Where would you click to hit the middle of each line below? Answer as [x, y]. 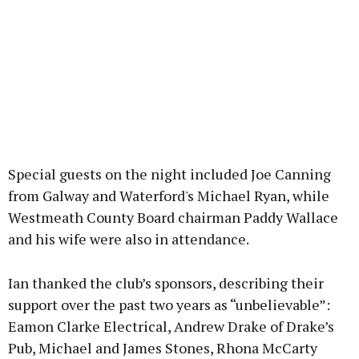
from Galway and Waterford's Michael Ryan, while [169, 196]
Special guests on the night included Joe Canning [169, 174]
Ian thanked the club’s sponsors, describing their [166, 283]
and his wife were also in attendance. [129, 239]
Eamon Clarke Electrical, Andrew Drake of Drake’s [171, 327]
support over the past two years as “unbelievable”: [169, 305]
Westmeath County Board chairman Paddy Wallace [173, 218]
